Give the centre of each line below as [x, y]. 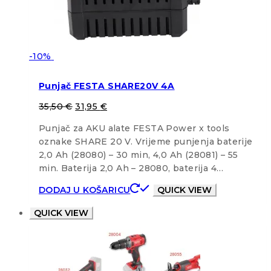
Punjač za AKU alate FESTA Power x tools [134, 128]
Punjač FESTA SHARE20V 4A [107, 86]
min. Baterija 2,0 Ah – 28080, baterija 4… [131, 168]
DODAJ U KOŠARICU [85, 190]
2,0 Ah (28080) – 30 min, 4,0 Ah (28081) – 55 [139, 155]
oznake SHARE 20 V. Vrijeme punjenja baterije [146, 141]
